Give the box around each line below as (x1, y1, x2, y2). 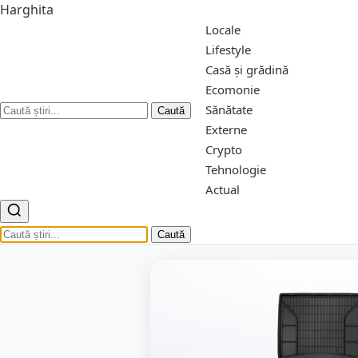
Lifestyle (205, 42, 251, 58)
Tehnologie (205, 161, 266, 177)
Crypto (205, 141, 242, 157)
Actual (205, 181, 240, 197)
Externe (205, 121, 247, 137)
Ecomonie (205, 82, 260, 97)
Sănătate (205, 101, 253, 117)
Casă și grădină (205, 62, 288, 78)
